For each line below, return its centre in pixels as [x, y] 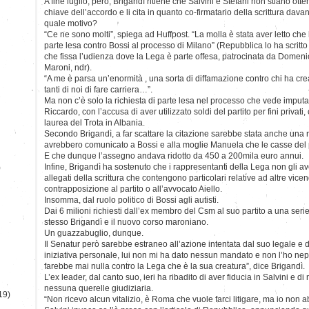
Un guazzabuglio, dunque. [94, 233]
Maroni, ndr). [68, 67]
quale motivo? [71, 23]
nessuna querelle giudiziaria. [99, 288]
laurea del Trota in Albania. [94, 122]
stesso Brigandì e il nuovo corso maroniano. [126, 222]
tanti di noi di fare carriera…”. [98, 89]
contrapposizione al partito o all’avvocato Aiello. [133, 189]
